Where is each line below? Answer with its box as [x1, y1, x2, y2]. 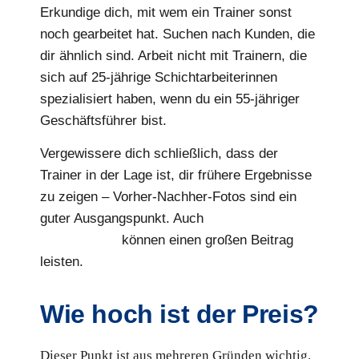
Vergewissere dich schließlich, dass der [40, 146, 278, 162]
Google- [208, 211, 255, 227]
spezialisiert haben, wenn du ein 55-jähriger [40, 91, 300, 107]
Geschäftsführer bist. [40, 112, 167, 128]
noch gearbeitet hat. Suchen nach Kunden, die [40, 26, 315, 42]
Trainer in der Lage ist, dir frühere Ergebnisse [40, 167, 312, 184]
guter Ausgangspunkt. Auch [40, 211, 208, 227]
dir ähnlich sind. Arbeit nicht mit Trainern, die [40, 47, 307, 63]
